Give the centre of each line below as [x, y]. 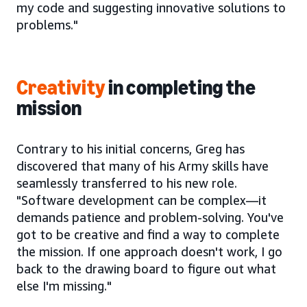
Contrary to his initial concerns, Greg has [131, 148]
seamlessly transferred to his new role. [127, 183]
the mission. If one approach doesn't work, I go [149, 251]
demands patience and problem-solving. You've [150, 217]
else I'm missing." [64, 285]
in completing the [180, 87]
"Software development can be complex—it [142, 200]
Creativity [61, 87]
